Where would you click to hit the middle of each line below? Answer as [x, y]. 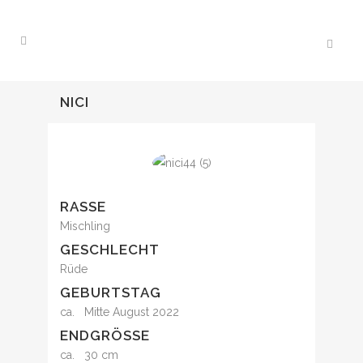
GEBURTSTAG [111, 293]
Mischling [85, 226]
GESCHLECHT [110, 250]
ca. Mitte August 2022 [120, 312]
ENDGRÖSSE [100, 336]
